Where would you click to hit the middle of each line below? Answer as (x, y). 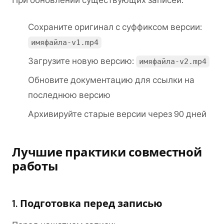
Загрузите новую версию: (82, 61)
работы (35, 166)
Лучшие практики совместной (107, 152)
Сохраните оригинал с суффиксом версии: (115, 27)
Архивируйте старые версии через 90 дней (117, 114)
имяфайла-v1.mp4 (65, 42)
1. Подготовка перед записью (87, 203)
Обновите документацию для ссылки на (111, 80)
